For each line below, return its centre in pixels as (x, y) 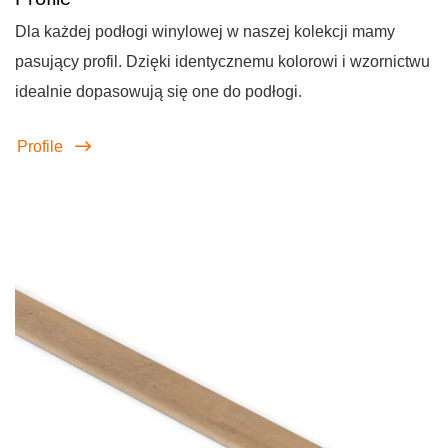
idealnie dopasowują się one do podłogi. (158, 91)
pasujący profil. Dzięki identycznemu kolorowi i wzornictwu (222, 61)
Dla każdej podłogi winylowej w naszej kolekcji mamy (205, 31)
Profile (42, 147)
